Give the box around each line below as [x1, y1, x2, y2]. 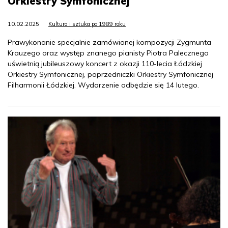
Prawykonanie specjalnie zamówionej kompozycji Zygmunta [8, 37, 211, 47]
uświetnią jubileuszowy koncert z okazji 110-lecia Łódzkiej [8, 59, 202, 68]
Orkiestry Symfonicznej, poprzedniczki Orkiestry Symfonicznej [8, 69, 213, 79]
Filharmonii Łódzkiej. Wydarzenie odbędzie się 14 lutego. [8, 80, 199, 90]
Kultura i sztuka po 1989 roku [48, 20, 126, 27]
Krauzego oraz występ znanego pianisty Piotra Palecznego [8, 48, 209, 58]
